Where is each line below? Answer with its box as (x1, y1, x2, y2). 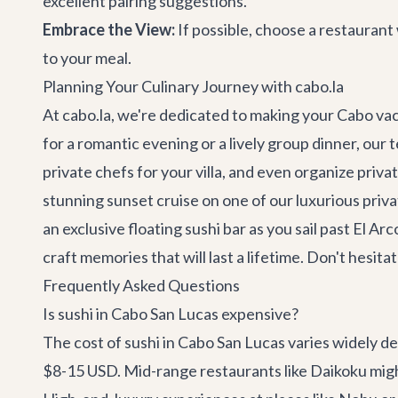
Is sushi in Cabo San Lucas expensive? (43, 304, 298, 323)
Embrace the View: (43, 20, 175, 39)
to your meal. (43, 48, 131, 68)
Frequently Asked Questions (43, 275, 240, 295)
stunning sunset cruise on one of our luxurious (43, 190, 362, 210)
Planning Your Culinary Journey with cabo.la (43, 76, 344, 96)
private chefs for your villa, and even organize (43, 162, 357, 181)
